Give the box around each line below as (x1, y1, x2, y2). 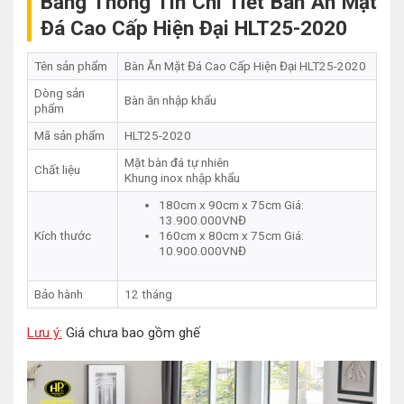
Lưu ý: (27, 324, 62, 341)
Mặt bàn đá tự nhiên (124, 154, 229, 170)
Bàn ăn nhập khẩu (124, 92, 216, 107)
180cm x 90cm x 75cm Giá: (158, 197, 304, 212)
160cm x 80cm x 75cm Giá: (158, 227, 304, 243)
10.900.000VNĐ (158, 243, 246, 258)
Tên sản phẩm (33, 58, 107, 73)
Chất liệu (33, 161, 80, 177)
